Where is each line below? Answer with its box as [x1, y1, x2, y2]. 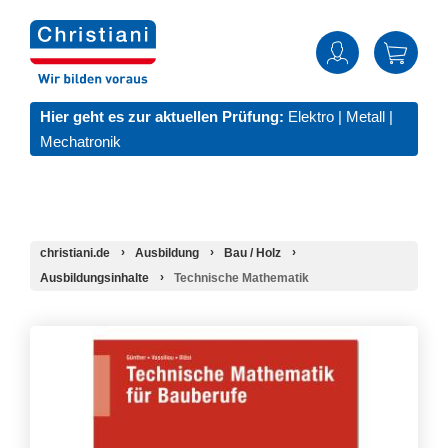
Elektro [288, 108, 334, 126]
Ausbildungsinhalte [40, 271, 149, 286]
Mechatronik [40, 133, 121, 151]
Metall [346, 108, 385, 126]
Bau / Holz [224, 246, 281, 261]
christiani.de [40, 246, 110, 261]
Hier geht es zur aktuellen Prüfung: [40, 108, 284, 126]
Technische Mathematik [174, 271, 309, 286]
